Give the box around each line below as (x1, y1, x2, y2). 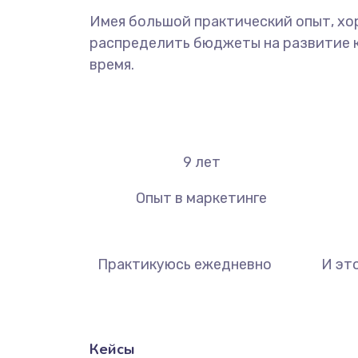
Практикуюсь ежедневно (97, 256, 272, 273)
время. (89, 56, 134, 74)
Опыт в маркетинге (136, 189, 267, 207)
